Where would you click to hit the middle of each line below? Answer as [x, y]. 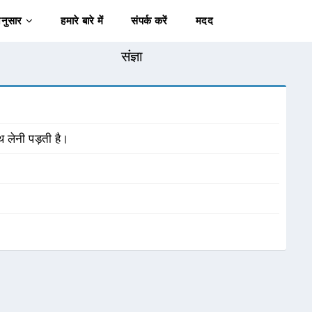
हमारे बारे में [82, 21]
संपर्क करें [149, 21]
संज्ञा [132, 56]
